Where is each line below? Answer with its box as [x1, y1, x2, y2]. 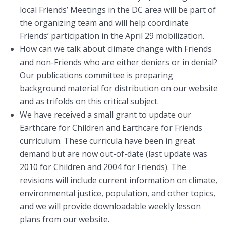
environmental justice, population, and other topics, [20, 188, 215, 199]
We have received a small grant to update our [20, 109, 191, 121]
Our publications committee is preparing [20, 70, 173, 81]
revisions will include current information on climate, [20, 175, 217, 186]
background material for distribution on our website [20, 83, 218, 94]
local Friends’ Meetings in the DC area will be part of [20, 4, 216, 16]
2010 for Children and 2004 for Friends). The [20, 161, 186, 173]
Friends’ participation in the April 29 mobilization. [20, 30, 204, 42]
